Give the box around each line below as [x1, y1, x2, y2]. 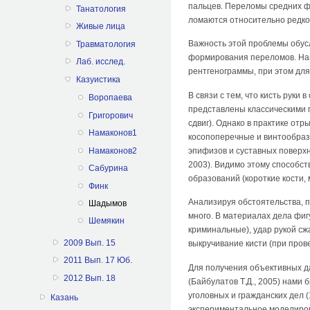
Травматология [75, 39, 136, 49]
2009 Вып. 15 [63, 237, 116, 248]
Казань [51, 293, 79, 303]
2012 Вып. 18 [63, 273, 116, 283]
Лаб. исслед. [75, 57, 125, 67]
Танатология [75, 3, 126, 14]
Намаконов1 [89, 128, 138, 138]
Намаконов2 [89, 145, 138, 156]
